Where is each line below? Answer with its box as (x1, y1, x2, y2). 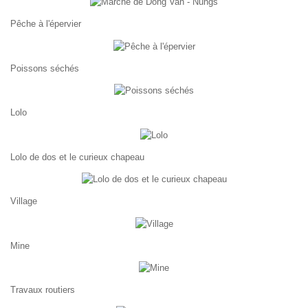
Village (10, 196, 37, 207)
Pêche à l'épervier (10, 19, 81, 30)
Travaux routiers (10, 285, 75, 296)
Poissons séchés (10, 63, 79, 74)
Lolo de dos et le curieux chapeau (10, 151, 144, 162)
